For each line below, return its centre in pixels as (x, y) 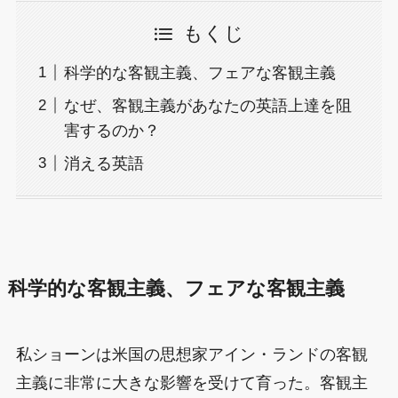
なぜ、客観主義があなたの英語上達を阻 (207, 105)
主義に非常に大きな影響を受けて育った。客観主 (191, 382)
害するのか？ (111, 130)
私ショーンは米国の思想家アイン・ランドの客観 (191, 354)
